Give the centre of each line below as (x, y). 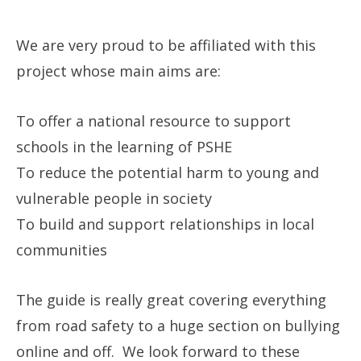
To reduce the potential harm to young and (168, 172)
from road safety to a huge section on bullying (178, 326)
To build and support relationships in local (165, 224)
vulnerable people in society (114, 198)
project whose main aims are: (118, 71)
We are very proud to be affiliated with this (166, 45)
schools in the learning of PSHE (124, 147)
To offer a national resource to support (154, 121)
